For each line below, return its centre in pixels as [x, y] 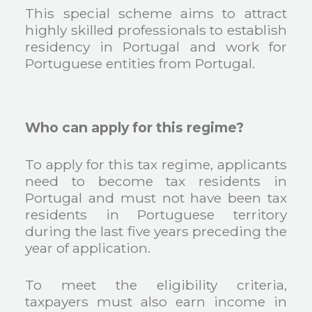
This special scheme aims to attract [156, 14]
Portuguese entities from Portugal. [140, 64]
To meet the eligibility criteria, [156, 284]
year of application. [88, 248]
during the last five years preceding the [156, 231]
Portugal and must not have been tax [156, 197]
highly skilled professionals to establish [156, 30]
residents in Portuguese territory [156, 214]
